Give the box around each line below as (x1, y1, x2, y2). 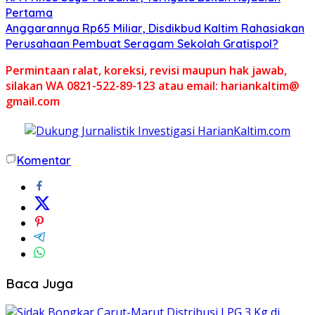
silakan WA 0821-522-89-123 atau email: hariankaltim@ (6, 77, 300, 94)
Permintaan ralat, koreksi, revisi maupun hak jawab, (6, 62, 287, 78)
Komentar (17, 153, 71, 167)
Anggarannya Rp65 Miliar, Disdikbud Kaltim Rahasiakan (6, 20, 304, 35)
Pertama (6, 5, 53, 20)
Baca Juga (6, 274, 73, 292)
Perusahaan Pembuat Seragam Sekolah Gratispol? (6, 36, 278, 51)
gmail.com (6, 93, 60, 109)
